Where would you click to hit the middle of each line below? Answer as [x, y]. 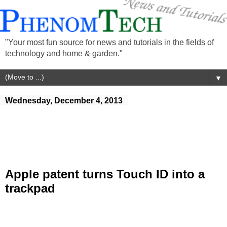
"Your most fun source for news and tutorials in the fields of [109, 42]
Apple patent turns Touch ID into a [105, 174]
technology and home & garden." [64, 53]
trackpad [30, 188]
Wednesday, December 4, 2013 [64, 100]
